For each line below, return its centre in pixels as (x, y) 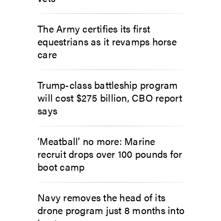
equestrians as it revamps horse (107, 41)
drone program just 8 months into (111, 210)
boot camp (61, 166)
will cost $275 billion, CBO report (110, 97)
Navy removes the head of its (101, 197)
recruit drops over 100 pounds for (110, 154)
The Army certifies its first (94, 28)
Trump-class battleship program (108, 85)
